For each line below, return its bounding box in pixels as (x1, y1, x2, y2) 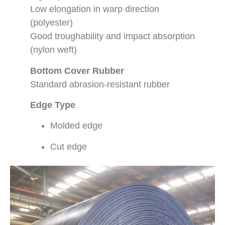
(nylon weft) (30, 45, 77, 55)
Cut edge (50, 141, 87, 152)
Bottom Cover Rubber (30, 65, 124, 76)
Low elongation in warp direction (30, 4, 159, 15)
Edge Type (30, 99, 75, 110)
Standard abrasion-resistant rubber (30, 79, 170, 89)
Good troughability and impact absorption (30, 31, 195, 42)
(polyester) (30, 18, 73, 28)
